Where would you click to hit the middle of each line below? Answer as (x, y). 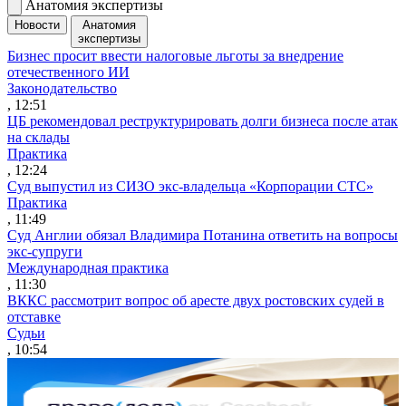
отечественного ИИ (68, 72)
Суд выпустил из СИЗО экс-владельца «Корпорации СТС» (190, 186)
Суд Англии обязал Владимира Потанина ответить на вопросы (203, 235)
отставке (34, 316)
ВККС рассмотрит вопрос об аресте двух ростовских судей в (196, 300)
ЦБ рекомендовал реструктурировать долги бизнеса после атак (203, 121)
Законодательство (62, 88)
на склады (39, 137)
